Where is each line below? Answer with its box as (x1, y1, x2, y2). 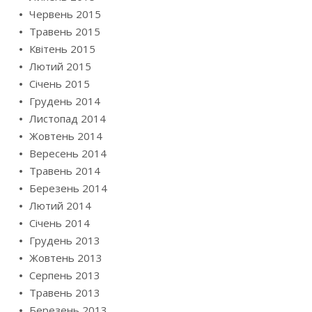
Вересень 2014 (29, 146, 107, 160)
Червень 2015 (29, 6, 101, 21)
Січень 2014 (29, 215, 90, 230)
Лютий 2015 (29, 58, 91, 73)
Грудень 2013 (29, 233, 100, 247)
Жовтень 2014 (29, 128, 102, 143)
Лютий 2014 (29, 198, 91, 212)
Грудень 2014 (29, 93, 100, 108)
